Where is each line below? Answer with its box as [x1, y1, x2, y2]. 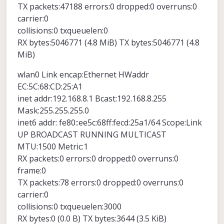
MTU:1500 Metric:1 [17, 141, 88, 152]
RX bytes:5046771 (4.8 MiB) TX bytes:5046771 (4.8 [17, 37, 199, 48]
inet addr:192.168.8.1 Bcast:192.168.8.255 [17, 93, 166, 104]
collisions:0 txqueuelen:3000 [17, 201, 121, 212]
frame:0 [17, 165, 46, 176]
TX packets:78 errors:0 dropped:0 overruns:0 [17, 177, 183, 188]
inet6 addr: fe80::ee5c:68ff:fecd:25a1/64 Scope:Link [17, 117, 202, 128]
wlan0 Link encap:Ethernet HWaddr [17, 69, 149, 80]
